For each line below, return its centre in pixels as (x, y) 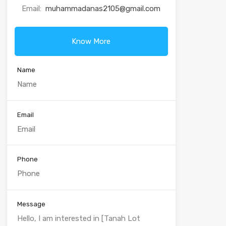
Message (31, 204)
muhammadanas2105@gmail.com (103, 9)
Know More (91, 42)
